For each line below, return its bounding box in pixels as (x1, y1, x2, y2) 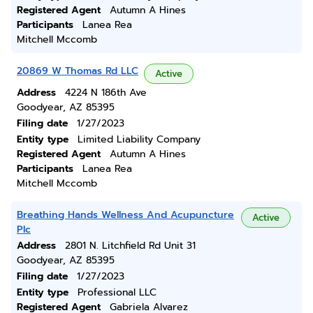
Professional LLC (78, 285, 156, 300)
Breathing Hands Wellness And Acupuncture (17, 208, 234, 222)
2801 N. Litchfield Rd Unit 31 (65, 238, 196, 253)
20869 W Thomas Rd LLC (17, 64, 138, 78)
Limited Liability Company (78, 132, 201, 147)
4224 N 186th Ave (65, 85, 147, 100)
